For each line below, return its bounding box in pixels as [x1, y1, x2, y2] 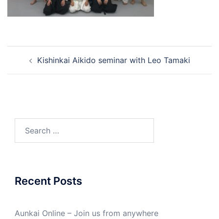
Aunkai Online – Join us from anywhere [15, 208, 158, 218]
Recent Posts [15, 175, 82, 187]
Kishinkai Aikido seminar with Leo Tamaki [37, 55, 190, 65]
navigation [7, 59, 67, 73]
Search [14, 119, 40, 129]
